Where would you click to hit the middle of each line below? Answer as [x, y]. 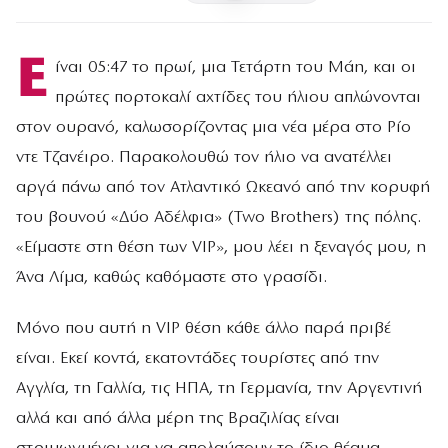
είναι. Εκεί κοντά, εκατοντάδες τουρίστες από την [197, 359]
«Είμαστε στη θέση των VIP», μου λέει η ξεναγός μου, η [221, 248]
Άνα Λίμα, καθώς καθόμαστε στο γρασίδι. [171, 278]
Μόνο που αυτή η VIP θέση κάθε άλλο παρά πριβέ [203, 329]
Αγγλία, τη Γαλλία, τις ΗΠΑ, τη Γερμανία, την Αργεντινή [219, 389]
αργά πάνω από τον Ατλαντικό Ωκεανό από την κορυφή [223, 188]
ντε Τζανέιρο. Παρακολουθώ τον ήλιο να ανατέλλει [204, 158]
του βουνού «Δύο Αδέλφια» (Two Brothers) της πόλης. [218, 218]
